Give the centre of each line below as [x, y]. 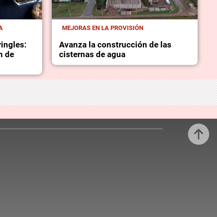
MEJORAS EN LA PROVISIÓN [102, 28]
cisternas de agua [92, 54]
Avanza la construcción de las [115, 45]
